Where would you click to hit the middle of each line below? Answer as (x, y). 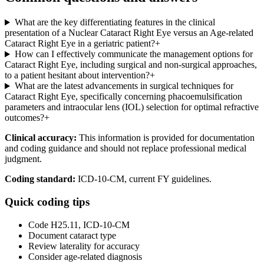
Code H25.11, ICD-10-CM (79, 225)
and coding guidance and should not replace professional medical (126, 148)
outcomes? (24, 118)
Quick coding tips (47, 202)
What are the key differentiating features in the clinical (115, 22)
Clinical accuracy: (41, 138)
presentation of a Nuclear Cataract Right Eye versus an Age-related (129, 33)
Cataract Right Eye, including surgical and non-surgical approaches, (131, 65)
